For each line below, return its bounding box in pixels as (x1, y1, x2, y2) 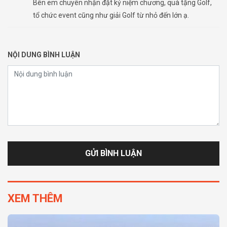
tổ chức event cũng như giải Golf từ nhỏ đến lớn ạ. (33, 11, 189, 20)
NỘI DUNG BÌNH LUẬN (8, 51, 80, 59)
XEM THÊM (8, 192, 63, 205)
